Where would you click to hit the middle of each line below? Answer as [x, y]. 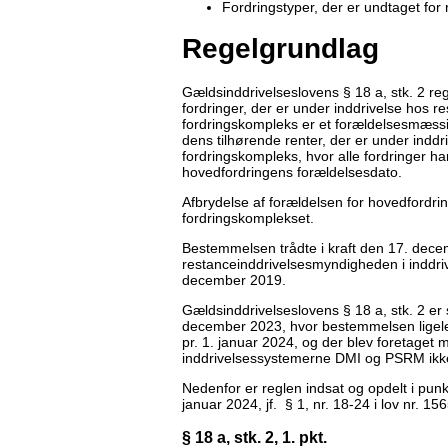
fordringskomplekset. [248, 218]
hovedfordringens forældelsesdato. [292, 172]
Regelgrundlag [280, 49]
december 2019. [234, 280]
